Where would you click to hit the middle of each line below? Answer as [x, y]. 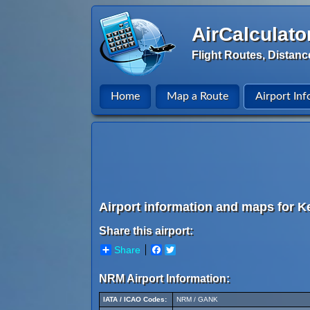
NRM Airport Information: [164, 279]
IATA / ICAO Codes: [135, 299]
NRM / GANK [197, 299]
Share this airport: [146, 231]
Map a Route [198, 96]
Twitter [190, 250]
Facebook [184, 250]
